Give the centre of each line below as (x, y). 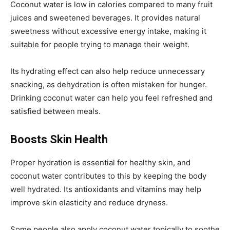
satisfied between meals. (55, 111)
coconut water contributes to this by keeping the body (108, 176)
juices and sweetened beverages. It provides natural (105, 17)
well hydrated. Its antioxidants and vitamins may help (106, 189)
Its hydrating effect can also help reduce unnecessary (108, 71)
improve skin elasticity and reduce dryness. (89, 202)
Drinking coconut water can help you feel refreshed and (111, 98)
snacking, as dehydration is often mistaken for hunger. (109, 84)
